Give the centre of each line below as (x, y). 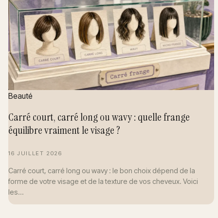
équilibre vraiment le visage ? (64, 130)
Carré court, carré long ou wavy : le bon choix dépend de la (102, 170)
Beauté (21, 96)
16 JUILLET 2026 (35, 154)
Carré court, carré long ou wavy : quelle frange (99, 117)
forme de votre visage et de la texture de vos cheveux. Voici (103, 181)
